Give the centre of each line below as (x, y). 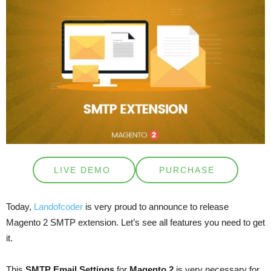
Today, (20, 207)
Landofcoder (58, 207)
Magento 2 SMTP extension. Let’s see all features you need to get (135, 223)
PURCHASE (187, 170)
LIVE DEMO (84, 170)
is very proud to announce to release (156, 207)
